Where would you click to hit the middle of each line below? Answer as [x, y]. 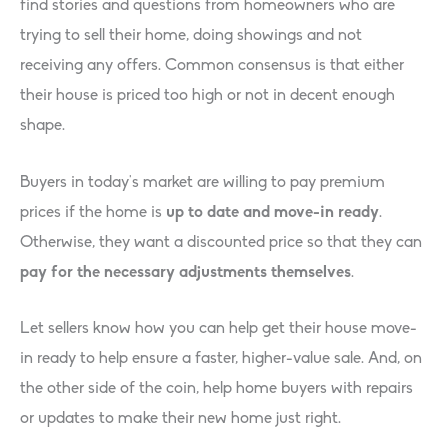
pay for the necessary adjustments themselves [185, 272]
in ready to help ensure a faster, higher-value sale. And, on [221, 358]
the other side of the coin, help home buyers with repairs [216, 388]
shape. [42, 126]
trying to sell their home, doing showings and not [191, 36]
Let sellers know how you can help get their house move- [218, 328]
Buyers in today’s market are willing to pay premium [202, 182]
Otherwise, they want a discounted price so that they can [221, 242]
